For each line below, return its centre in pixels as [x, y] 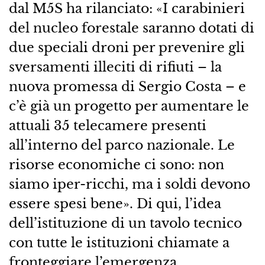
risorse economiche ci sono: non [116, 165]
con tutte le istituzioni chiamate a [119, 243]
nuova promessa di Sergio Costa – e [127, 87]
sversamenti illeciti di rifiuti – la [115, 67]
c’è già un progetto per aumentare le [129, 106]
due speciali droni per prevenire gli [127, 48]
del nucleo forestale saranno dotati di [131, 28]
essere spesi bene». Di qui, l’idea [115, 204]
